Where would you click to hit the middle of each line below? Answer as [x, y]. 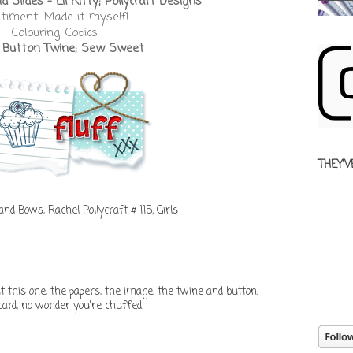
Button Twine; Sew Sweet [73, 48]
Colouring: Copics [54, 33]
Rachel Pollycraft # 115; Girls [113, 210]
